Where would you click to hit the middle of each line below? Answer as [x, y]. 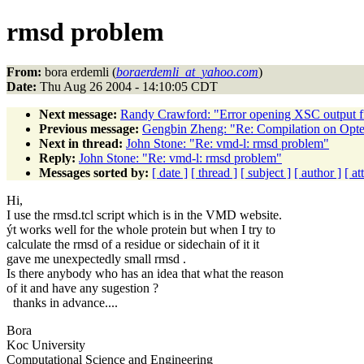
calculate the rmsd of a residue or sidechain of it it [133, 244]
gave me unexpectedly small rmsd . [96, 258]
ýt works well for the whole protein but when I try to [141, 229]
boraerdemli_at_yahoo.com [187, 71]
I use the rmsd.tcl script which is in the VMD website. [144, 214]
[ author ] [318, 172]
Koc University [46, 344]
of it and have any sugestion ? [82, 288]
